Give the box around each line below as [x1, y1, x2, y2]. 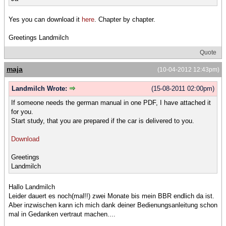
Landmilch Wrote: [12, 84, 69, 92]
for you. [11, 108, 33, 116]
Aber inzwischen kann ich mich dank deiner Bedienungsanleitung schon [9, 201, 217, 209]
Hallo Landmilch [9, 183, 55, 191]
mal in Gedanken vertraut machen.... [9, 210, 116, 218]
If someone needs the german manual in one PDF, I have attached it [11, 99, 211, 107]
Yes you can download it [9, 15, 82, 23]
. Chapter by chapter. [94, 15, 155, 23]
